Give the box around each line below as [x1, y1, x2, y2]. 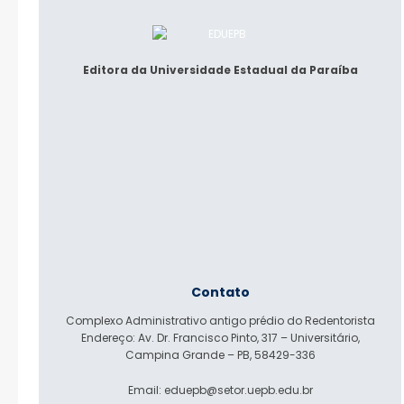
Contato [190, 282, 250, 301]
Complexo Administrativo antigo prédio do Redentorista [65, 312, 375, 328]
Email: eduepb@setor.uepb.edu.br [127, 381, 313, 398]
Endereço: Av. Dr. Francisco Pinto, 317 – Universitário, [80, 329, 360, 345]
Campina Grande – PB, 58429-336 [124, 346, 316, 363]
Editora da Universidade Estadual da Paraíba [82, 61, 358, 78]
